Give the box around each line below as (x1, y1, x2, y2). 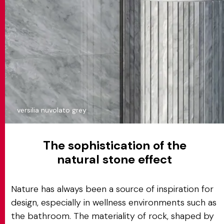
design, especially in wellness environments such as (11, 196, 216, 208)
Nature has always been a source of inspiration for (11, 183, 213, 195)
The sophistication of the (42, 137, 186, 153)
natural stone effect (57, 151, 172, 167)
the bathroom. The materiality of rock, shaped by (11, 210, 214, 222)
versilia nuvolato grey (17, 105, 86, 114)
